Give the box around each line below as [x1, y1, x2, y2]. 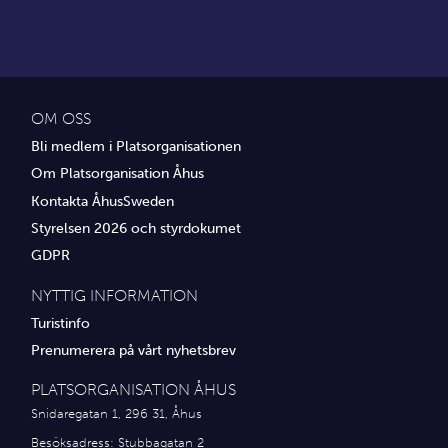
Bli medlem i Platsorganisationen [31, 136, 241, 155]
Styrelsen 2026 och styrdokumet [31, 219, 241, 238]
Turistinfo [31, 313, 90, 332]
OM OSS [31, 108, 91, 128]
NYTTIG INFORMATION [31, 285, 198, 305]
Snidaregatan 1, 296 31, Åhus [31, 406, 202, 422]
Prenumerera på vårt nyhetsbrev [31, 341, 236, 360]
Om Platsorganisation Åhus [31, 164, 204, 183]
